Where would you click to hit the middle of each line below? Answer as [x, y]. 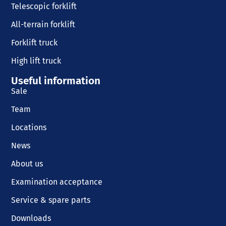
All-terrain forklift [43, 24]
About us [27, 163]
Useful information [56, 81]
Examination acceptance [57, 182]
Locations [29, 127]
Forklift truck [35, 42]
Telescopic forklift [44, 6]
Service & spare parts [51, 200]
